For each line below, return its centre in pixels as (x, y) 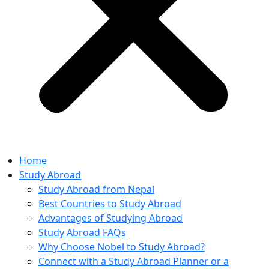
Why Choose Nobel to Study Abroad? (122, 247)
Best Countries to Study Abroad (110, 204)
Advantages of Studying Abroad (110, 218)
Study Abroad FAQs (82, 233)
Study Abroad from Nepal (96, 189)
